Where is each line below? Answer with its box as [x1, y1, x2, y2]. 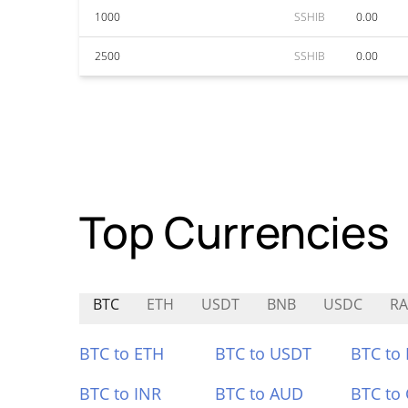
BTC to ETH [79, 342, 164, 364]
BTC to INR [79, 382, 161, 404]
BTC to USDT [214, 342, 311, 364]
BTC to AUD [214, 382, 303, 404]
